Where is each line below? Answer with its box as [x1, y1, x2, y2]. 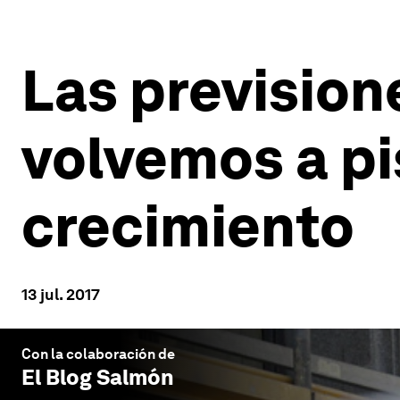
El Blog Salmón [21, 364, 174, 390]
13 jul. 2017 [21, 285, 100, 304]
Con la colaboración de [21, 346, 175, 362]
